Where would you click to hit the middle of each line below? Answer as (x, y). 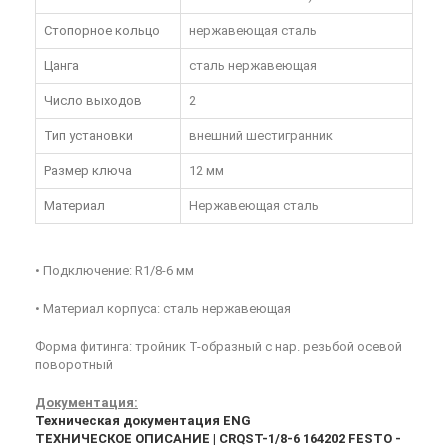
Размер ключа (88, 171)
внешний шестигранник (261, 136)
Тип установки (88, 136)
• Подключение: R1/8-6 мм (114, 271)
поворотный (74, 365)
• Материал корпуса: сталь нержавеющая (163, 309)
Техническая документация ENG (143, 421)
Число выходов (93, 101)
